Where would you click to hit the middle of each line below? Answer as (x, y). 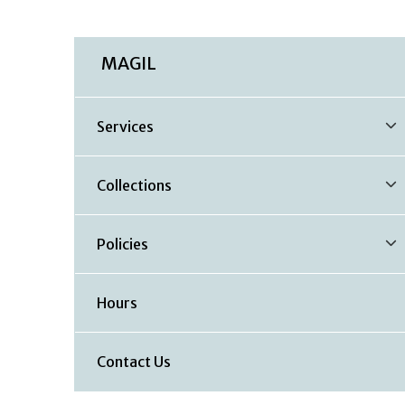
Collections (134, 186)
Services (125, 127)
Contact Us (134, 362)
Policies (122, 245)
